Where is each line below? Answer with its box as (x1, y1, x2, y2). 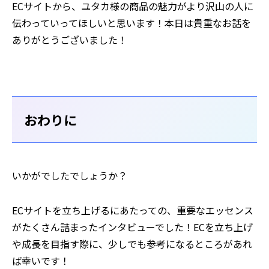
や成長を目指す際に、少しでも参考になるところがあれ (12, 237, 252, 252)
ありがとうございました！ (12, 32, 127, 47)
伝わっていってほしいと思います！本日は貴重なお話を (12, 16, 251, 31)
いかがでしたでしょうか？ (12, 168, 127, 183)
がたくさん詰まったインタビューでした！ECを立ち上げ (12, 220, 253, 235)
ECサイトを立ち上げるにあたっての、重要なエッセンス (12, 203, 253, 218)
